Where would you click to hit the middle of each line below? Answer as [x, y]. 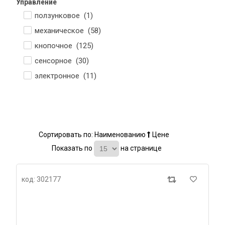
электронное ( [60, 76]
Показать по [72, 148]
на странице [141, 148]
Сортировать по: [67, 135]
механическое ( [63, 31]
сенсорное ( [57, 61]
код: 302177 [41, 179]
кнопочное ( [57, 46]
